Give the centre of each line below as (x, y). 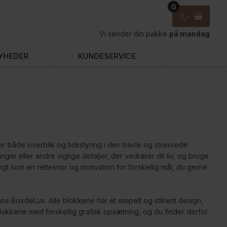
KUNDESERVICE (107, 56)
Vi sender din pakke (135, 34)
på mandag (190, 34)
